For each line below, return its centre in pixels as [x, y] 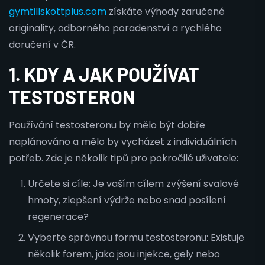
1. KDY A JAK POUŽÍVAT [104, 74]
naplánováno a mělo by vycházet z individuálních [123, 142]
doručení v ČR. [42, 45]
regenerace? [58, 217]
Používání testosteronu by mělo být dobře [107, 125]
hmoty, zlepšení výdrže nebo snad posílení [127, 200]
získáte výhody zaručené [166, 12]
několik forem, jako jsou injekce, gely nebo [124, 254]
